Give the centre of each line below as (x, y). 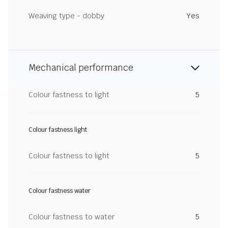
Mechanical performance (81, 68)
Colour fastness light (58, 130)
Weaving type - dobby (66, 16)
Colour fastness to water (72, 217)
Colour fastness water (60, 191)
